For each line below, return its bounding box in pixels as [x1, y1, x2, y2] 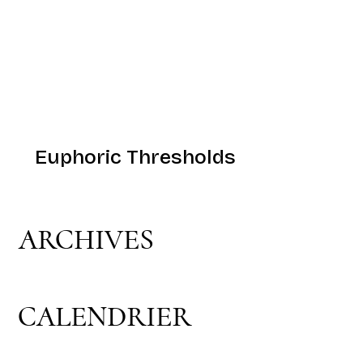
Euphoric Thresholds [34, 144, 236, 169]
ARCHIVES [18, 222, 154, 258]
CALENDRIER [18, 298, 192, 334]
